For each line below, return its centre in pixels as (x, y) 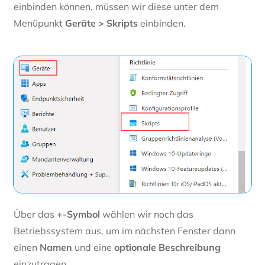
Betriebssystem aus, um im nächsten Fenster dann (125, 231)
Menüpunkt (39, 23)
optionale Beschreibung (167, 248)
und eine (93, 248)
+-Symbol (78, 214)
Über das (35, 214)
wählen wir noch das (147, 214)
